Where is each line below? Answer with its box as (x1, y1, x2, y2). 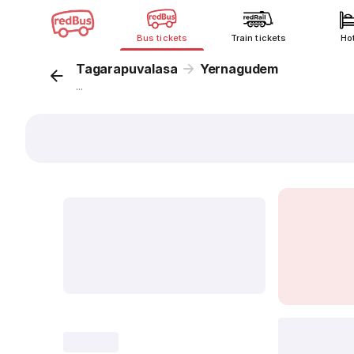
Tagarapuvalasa (76, 61, 178, 77)
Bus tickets (137, 32, 187, 43)
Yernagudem (199, 61, 278, 77)
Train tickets (231, 32, 286, 43)
